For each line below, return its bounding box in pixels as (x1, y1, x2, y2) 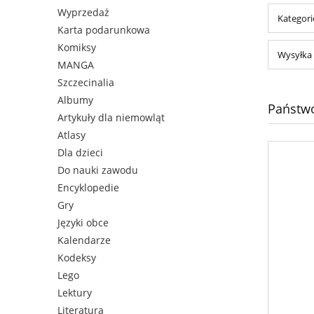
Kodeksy (57, 251, 96, 265)
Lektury (57, 286, 92, 300)
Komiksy (57, 41, 96, 55)
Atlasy (57, 128, 86, 142)
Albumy (57, 93, 93, 107)
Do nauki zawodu (57, 163, 138, 177)
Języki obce (57, 216, 109, 230)
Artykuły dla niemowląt (57, 111, 165, 125)
